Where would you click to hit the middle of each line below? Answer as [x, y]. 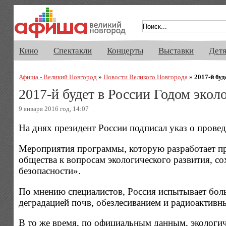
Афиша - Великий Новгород [58, 77]
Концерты [125, 51]
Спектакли [73, 51]
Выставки [176, 51]
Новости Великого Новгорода [145, 77]
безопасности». [49, 171]
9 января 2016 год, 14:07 [53, 108]
